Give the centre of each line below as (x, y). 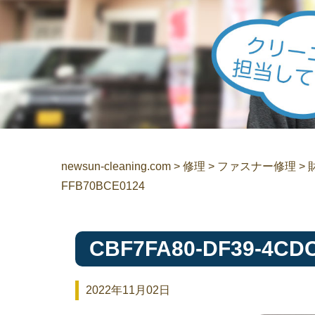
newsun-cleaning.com (116, 166)
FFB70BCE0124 (103, 186)
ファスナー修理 (257, 166)
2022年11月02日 (128, 290)
